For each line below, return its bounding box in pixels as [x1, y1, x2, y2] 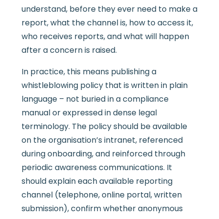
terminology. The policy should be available [21, 120, 187, 132]
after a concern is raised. [21, 44, 117, 56]
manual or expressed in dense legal [21, 107, 157, 118]
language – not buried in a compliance [21, 93, 169, 105]
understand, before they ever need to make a [21, 3, 197, 15]
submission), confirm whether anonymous [21, 202, 183, 214]
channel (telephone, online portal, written [21, 189, 182, 200]
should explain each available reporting [21, 175, 173, 187]
